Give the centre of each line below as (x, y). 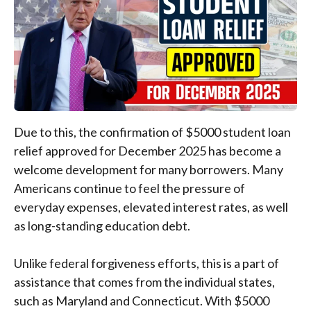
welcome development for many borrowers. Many (149, 169)
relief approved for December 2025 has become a (148, 150)
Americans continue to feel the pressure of (129, 188)
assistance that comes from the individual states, (144, 281)
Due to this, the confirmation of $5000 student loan (152, 132)
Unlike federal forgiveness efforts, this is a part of (146, 263)
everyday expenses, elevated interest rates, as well (151, 207)
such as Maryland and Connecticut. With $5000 (142, 300)
